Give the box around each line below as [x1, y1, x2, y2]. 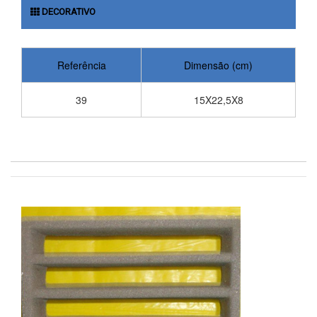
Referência [57, 58, 106, 72]
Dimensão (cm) [184, 58, 253, 72]
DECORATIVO [40, 6, 96, 17]
